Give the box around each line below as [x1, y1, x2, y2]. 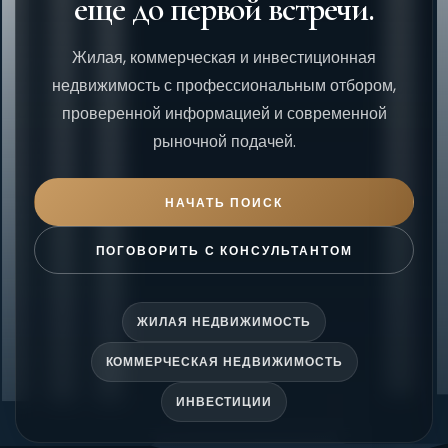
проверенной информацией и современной [61, 101, 387, 125]
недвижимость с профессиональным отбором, [52, 73, 396, 97]
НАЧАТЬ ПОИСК [164, 193, 284, 211]
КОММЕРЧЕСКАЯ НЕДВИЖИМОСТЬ [105, 352, 343, 370]
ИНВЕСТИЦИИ [175, 392, 273, 410]
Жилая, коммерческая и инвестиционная [72, 45, 376, 69]
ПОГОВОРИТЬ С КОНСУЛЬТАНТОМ [95, 241, 353, 259]
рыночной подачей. [152, 129, 296, 153]
